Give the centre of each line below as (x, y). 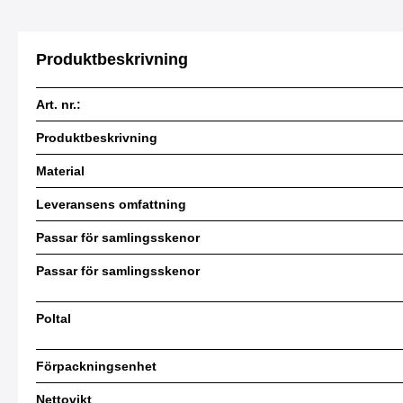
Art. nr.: (58, 104)
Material (60, 171)
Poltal (54, 318)
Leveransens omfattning (111, 204)
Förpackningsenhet (96, 366)
